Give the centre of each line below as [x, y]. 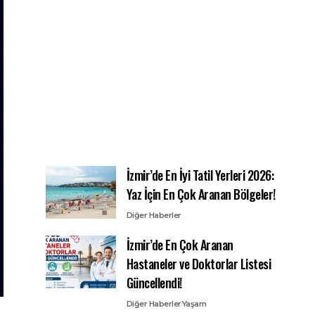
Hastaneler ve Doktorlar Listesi [199, 264]
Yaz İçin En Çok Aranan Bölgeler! [201, 194]
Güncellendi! [154, 283]
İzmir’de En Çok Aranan [180, 245]
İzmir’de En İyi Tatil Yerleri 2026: [200, 175]
